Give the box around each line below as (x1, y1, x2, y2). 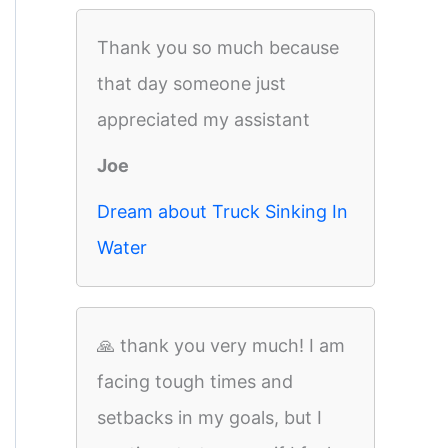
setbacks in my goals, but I (97, 407, 322, 428)
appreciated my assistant (97, 109, 310, 130)
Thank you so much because (97, 37, 339, 58)
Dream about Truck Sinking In (97, 201, 348, 222)
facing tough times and (97, 371, 293, 392)
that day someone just (97, 73, 286, 94)
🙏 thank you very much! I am (97, 335, 345, 356)
